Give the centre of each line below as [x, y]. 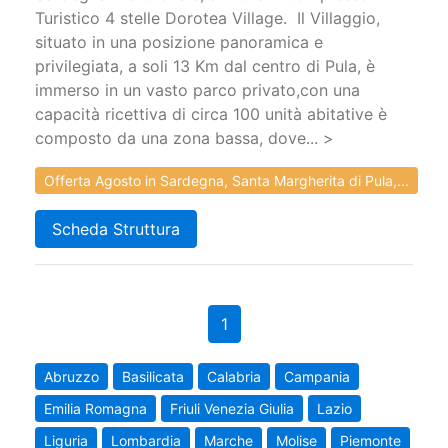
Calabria [234, 376]
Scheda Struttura [116, 228]
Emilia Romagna [95, 408]
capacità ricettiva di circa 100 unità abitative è [211, 114]
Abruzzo [71, 376]
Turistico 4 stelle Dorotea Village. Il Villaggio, [207, 18]
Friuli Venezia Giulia [232, 408]
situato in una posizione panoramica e [179, 42]
